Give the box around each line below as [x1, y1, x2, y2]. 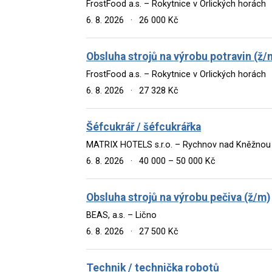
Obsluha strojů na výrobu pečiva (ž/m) [86, 191, 270, 203]
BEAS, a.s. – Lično [86, 209, 157, 220]
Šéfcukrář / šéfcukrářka [86, 120, 201, 133]
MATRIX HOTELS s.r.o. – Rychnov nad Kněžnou [86, 139, 271, 150]
